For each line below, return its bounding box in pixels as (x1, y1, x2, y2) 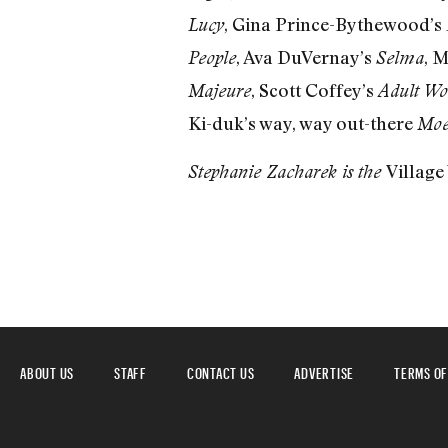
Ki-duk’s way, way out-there (187, 112, 417, 135)
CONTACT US (186, 358, 255, 382)
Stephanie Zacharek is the (187, 160, 386, 182)
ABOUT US (20, 358, 74, 382)
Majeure (187, 80, 251, 102)
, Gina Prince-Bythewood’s (223, 13, 446, 36)
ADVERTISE (294, 358, 354, 382)
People (187, 47, 236, 69)
